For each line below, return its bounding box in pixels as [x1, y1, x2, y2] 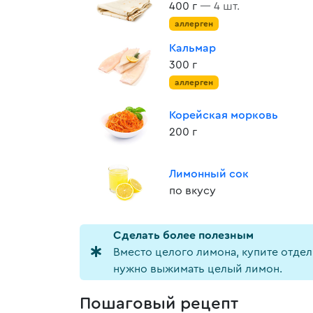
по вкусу [169, 185, 216, 196]
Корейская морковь [169, 110, 278, 121]
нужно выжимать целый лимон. [113, 263, 282, 275]
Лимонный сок [169, 168, 249, 180]
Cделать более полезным [113, 230, 254, 241]
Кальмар [169, 43, 216, 54]
